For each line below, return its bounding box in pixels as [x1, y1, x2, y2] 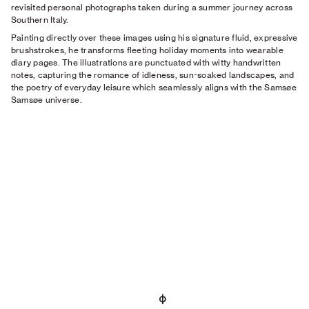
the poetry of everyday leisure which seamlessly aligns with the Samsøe [11, 82, 297, 92]
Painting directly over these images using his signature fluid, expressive [11, 32, 298, 43]
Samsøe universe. [11, 94, 82, 105]
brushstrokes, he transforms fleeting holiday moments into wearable [11, 45, 283, 55]
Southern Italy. [11, 14, 71, 25]
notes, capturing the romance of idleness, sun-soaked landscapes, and [11, 70, 295, 80]
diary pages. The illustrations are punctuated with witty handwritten [11, 57, 281, 68]
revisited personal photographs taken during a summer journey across [11, 2, 293, 12]
